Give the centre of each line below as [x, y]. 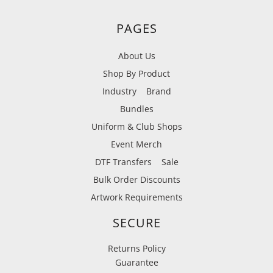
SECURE [136, 222]
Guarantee [136, 262]
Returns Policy [136, 248]
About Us [136, 55]
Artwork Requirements [136, 197]
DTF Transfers [123, 161]
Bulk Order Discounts [136, 179]
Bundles [136, 108]
